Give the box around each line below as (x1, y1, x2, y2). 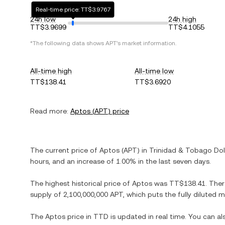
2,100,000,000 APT (63, 190, 123, 198)
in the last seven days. (136, 157, 211, 165)
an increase (67, 157, 104, 165)
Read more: (30, 107, 68, 115)
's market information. (117, 40, 176, 47)
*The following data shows (30, 40, 105, 47)
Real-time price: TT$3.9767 (35, 6, 110, 13)
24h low (30, 15, 56, 23)
